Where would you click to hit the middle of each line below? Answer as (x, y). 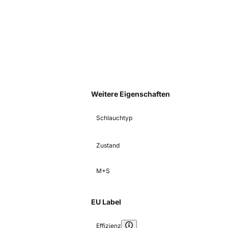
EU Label (106, 202)
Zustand (108, 145)
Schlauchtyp (114, 118)
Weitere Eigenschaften (131, 94)
